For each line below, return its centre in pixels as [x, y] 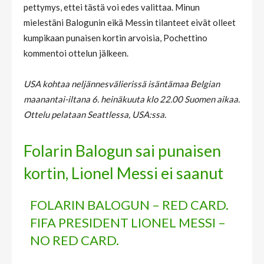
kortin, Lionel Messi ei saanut [123, 173]
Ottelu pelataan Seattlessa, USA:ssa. [95, 114]
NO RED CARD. [75, 240]
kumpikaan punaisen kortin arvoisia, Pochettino [115, 37]
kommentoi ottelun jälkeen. [76, 53]
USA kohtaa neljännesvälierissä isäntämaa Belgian [122, 83]
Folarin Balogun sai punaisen [122, 150]
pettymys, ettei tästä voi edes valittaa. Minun [112, 7]
